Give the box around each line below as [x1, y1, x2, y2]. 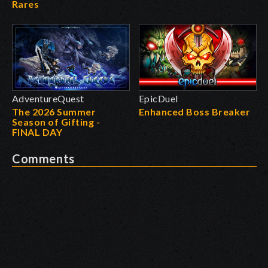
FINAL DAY [12, 126, 63, 138]
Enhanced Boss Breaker [139, 105, 251, 117]
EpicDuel [139, 92, 178, 104]
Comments [12, 151, 75, 166]
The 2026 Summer [12, 105, 96, 117]
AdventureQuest [12, 92, 84, 104]
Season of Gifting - [12, 115, 100, 127]
